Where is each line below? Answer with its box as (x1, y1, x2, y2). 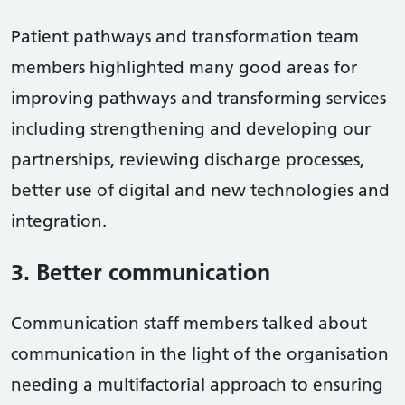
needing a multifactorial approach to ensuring (11, 372, 383, 395)
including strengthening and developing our (11, 117, 371, 139)
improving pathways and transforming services (11, 86, 386, 108)
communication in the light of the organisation (11, 342, 389, 364)
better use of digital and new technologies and (11, 178, 390, 201)
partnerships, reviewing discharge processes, (11, 147, 364, 170)
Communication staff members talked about (11, 311, 367, 334)
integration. (11, 209, 107, 231)
